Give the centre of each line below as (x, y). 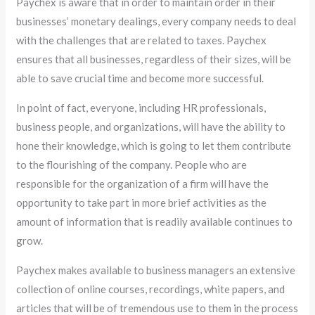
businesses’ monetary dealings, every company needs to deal (156, 21)
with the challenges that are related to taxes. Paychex (142, 40)
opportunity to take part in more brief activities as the (142, 203)
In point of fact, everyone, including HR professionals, (141, 108)
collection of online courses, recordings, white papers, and (151, 289)
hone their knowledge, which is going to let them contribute (154, 146)
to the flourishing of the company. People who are (132, 165)
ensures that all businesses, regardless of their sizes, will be (154, 59)
